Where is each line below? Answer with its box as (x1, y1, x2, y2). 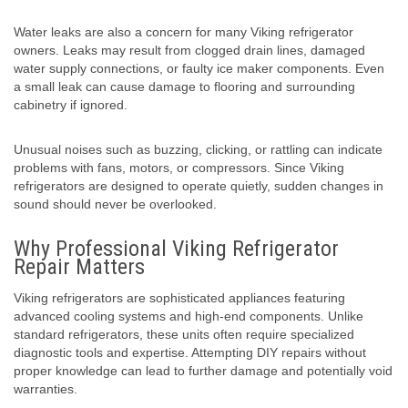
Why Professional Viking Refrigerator (14, 236, 339, 262)
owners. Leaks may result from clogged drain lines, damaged (14, 43, 365, 58)
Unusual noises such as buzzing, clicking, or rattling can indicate (14, 142, 382, 158)
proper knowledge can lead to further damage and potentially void (14, 363, 393, 379)
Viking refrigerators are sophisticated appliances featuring (14, 291, 345, 306)
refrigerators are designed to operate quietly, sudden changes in (14, 178, 383, 194)
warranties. (14, 382, 77, 397)
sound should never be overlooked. (14, 197, 217, 212)
